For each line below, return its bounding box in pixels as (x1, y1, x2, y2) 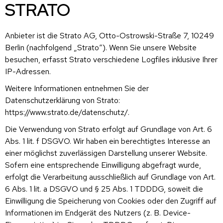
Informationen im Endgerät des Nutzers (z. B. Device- (5, 207, 191, 218)
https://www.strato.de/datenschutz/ (5, 107, 128, 117)
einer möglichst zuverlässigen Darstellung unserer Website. (5, 147, 207, 158)
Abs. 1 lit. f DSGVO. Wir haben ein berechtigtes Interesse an (5, 135, 210, 146)
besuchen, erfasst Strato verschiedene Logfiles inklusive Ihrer (5, 54, 218, 65)
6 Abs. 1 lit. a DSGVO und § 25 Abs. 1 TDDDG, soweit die (5, 183, 203, 194)
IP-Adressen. (5, 66, 51, 77)
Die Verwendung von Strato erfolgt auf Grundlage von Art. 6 (5, 123, 212, 134)
